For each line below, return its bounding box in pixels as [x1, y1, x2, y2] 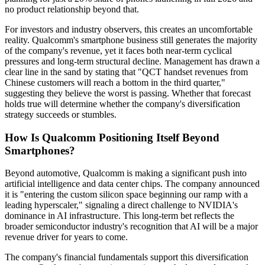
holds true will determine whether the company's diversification [5, 98, 240, 109]
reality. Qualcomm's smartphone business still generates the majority [5, 34, 257, 45]
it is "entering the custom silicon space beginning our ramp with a [5, 189, 248, 200]
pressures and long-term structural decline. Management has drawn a [5, 56, 260, 66]
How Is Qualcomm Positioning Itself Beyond [5, 131, 219, 144]
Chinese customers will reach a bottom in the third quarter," [5, 77, 225, 88]
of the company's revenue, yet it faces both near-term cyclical [5, 45, 232, 56]
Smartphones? [5, 144, 75, 157]
